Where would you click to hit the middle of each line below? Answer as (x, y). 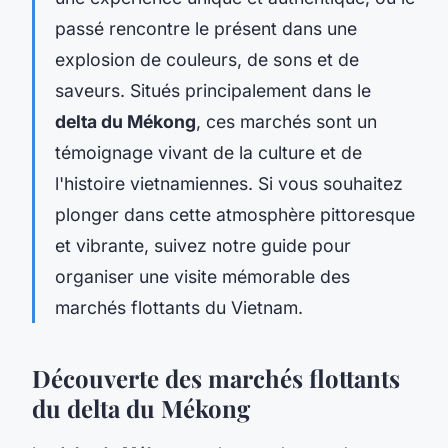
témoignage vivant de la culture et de (208, 152)
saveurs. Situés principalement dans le (213, 90)
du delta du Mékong (141, 407)
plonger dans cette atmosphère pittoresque (235, 214)
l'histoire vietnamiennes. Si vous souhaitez (229, 183)
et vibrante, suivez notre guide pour (203, 245)
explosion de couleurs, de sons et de (207, 59)
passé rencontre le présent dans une (206, 28)
